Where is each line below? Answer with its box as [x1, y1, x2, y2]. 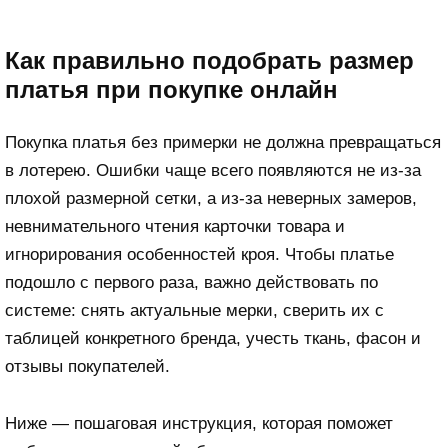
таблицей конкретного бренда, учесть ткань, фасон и [5, 328, 421, 348]
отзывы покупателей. [5, 356, 170, 376]
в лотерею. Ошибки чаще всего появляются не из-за [5, 160, 421, 180]
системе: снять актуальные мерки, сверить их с [5, 300, 384, 320]
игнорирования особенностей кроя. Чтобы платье [5, 244, 394, 264]
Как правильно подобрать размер [5, 47, 414, 75]
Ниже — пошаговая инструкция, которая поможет [5, 413, 393, 433]
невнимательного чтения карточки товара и [5, 216, 345, 236]
